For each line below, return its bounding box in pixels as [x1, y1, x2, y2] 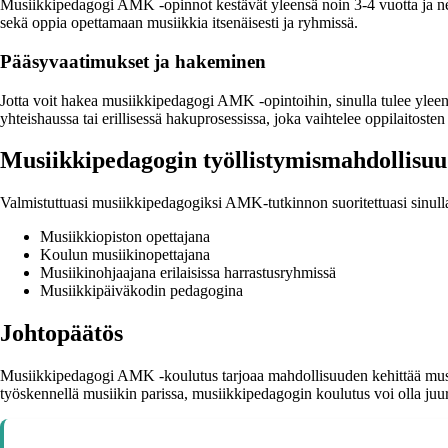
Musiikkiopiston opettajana [40, 228, 210, 246]
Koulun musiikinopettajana [40, 246, 210, 264]
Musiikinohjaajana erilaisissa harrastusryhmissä [40, 264, 336, 282]
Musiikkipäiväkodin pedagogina [40, 282, 243, 300]
